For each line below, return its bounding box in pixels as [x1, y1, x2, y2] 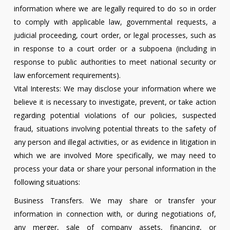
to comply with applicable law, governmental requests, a [13, 17, 217, 27]
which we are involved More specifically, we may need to [13, 150, 217, 161]
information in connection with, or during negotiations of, [13, 209, 217, 219]
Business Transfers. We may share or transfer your [13, 196, 217, 206]
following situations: [13, 177, 80, 187]
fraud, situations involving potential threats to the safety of [13, 124, 217, 134]
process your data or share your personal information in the [13, 164, 217, 174]
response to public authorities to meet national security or [13, 57, 217, 67]
